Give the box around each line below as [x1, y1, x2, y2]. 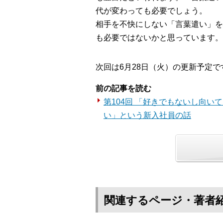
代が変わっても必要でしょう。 [96, 6, 207, 15]
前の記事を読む [96, 84, 151, 93]
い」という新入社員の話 [104, 111, 191, 119]
